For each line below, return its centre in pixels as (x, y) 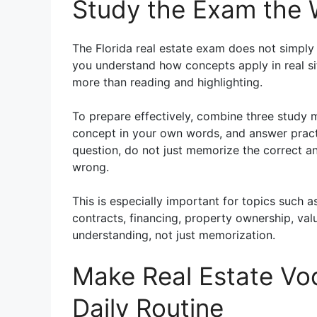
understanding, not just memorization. (174, 235)
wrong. (91, 167)
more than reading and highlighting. (167, 82)
